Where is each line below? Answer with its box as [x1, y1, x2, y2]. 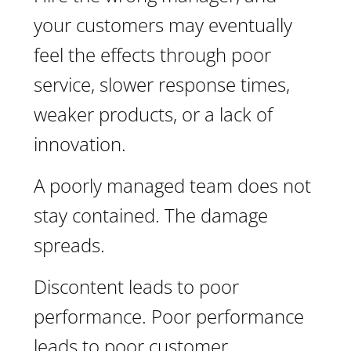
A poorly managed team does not [34, 172, 311, 198]
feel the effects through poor [34, 42, 271, 67]
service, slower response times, [34, 71, 290, 97]
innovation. [34, 131, 126, 157]
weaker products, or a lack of [34, 101, 273, 127]
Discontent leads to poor [34, 273, 239, 299]
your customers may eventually [34, 12, 292, 38]
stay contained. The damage [34, 202, 268, 228]
